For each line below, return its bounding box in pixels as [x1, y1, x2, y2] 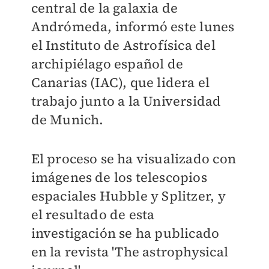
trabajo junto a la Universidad [31, 92, 222, 110]
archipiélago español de [31, 55, 184, 73]
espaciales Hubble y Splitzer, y [31, 187, 226, 205]
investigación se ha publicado [31, 224, 220, 242]
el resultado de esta [31, 205, 155, 223]
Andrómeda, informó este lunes [31, 17, 235, 35]
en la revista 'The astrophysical [31, 243, 228, 261]
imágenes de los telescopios [31, 168, 207, 186]
